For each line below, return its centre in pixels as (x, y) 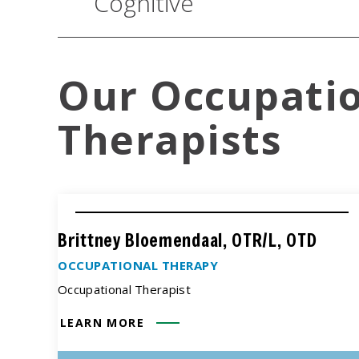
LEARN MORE (102, 322)
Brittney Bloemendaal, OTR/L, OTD (188, 240)
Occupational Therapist (125, 289)
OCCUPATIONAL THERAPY (138, 265)
